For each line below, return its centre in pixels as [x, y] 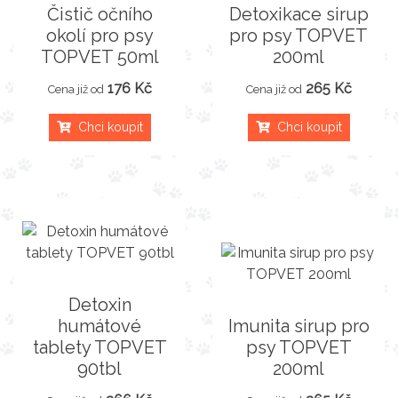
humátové [99, 326]
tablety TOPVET [99, 347]
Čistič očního [99, 14]
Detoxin [99, 304]
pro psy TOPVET [298, 35]
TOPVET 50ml [99, 56]
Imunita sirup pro [298, 326]
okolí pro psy [99, 35]
